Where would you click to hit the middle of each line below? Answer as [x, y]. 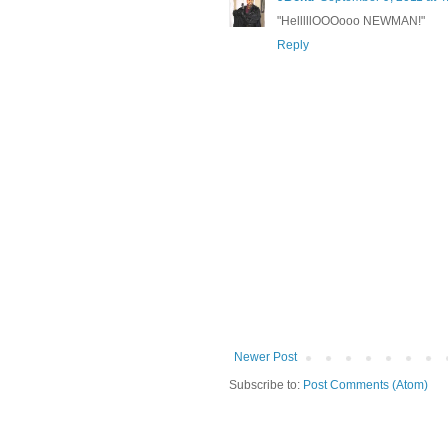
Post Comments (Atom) [365, 384]
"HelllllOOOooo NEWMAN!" [351, 20]
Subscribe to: [266, 384]
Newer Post [265, 356]
